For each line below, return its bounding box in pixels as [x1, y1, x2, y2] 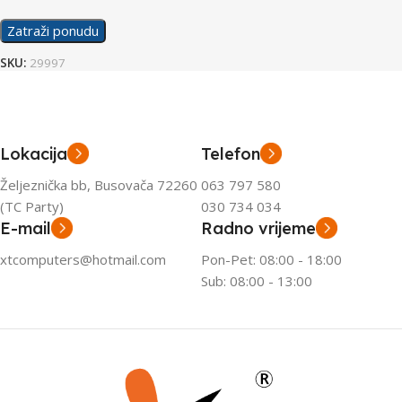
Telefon [201, 144, 260, 165]
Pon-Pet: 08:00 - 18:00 [201, 250, 342, 269]
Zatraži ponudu [7, 22, 99, 40]
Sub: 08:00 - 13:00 [201, 272, 312, 291]
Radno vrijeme [201, 218, 316, 240]
